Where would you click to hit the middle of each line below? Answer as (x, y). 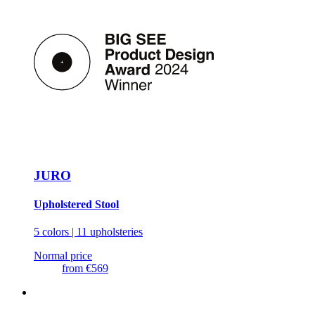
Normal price (63, 256)
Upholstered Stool (76, 205)
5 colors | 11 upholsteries (88, 232)
